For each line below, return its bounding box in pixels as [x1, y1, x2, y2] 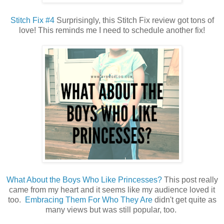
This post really [161, 175, 218, 184]
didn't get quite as [152, 195, 216, 204]
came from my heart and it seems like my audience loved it [9, 185, 215, 194]
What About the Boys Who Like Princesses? [6, 175, 162, 184]
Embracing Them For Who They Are [24, 195, 152, 204]
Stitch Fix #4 [10, 16, 54, 25]
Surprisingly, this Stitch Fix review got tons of [54, 16, 214, 25]
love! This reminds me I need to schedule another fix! [19, 26, 205, 35]
